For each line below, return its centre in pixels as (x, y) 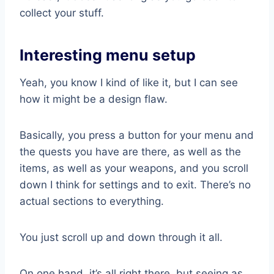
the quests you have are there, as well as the (130, 151)
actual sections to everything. (92, 201)
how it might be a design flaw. (94, 99)
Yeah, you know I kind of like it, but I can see (129, 82)
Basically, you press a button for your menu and (137, 135)
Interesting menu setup (108, 55)
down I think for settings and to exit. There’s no (135, 184)
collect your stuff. (62, 13)
